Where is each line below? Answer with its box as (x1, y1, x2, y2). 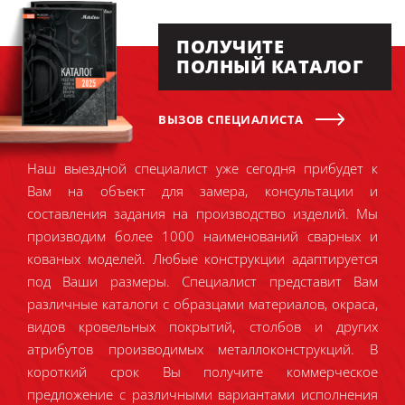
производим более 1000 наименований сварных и (27, 227, 378, 245)
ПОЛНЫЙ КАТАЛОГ (176, 54, 363, 79)
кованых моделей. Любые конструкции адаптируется (27, 250, 378, 268)
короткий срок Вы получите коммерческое (27, 363, 378, 381)
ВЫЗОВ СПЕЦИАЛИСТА (158, 111, 304, 127)
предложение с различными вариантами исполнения (27, 385, 378, 403)
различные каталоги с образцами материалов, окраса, (27, 295, 378, 313)
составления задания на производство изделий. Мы (27, 204, 378, 222)
